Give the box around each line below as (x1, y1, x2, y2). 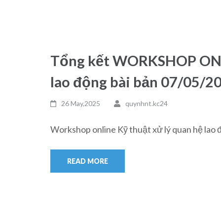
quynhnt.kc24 (125, 99, 168, 108)
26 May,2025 (61, 99, 101, 108)
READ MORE (67, 157, 108, 165)
